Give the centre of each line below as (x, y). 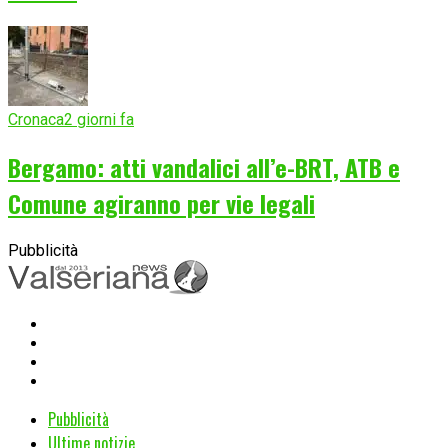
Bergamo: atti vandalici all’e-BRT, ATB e (204, 166)
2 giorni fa (99, 119)
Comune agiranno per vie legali (161, 202)
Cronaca (36, 119)
